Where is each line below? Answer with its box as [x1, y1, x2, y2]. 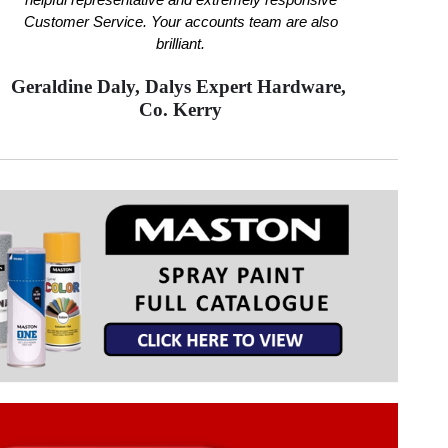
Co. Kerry [139, 99, 223, 121]
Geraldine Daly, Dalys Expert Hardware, [10, 76, 351, 98]
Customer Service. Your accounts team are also [23, 14, 338, 31]
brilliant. [156, 36, 206, 53]
